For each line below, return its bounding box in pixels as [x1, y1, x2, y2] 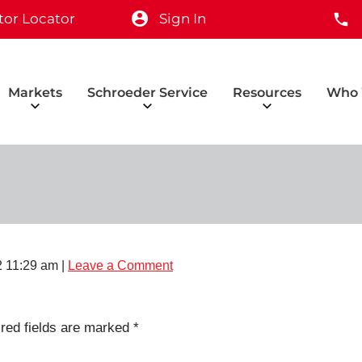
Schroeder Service [87, 85, 208, 100]
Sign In [159, 11, 206, 27]
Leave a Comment [68, 259, 173, 272]
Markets [8, 85, 62, 100]
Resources [233, 85, 301, 100]
